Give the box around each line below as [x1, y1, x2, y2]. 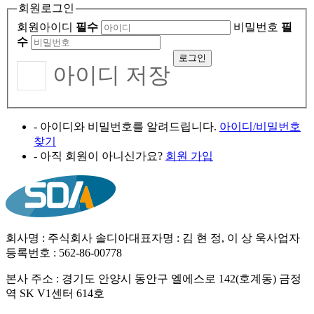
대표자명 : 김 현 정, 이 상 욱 [129, 231, 266, 244]
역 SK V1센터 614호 [6, 287, 104, 299]
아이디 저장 [53, 62, 171, 88]
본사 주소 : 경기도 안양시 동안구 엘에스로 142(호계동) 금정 [6, 272, 301, 285]
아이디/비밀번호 [219, 120, 301, 132]
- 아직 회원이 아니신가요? [34, 149, 163, 162]
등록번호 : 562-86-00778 [6, 246, 122, 259]
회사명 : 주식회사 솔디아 [6, 231, 129, 244]
